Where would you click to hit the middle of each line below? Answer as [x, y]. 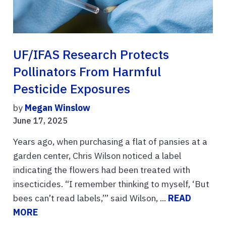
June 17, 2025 [40, 120]
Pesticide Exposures [72, 89]
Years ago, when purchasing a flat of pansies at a [110, 141]
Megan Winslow [58, 107]
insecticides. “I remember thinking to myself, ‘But [111, 184]
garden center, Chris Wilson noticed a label [97, 155]
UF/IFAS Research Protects [91, 54]
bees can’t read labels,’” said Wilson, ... [91, 198]
